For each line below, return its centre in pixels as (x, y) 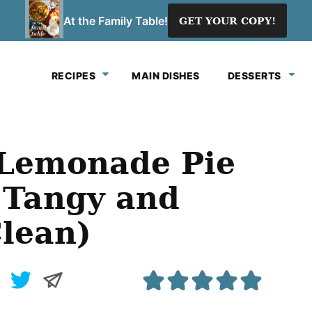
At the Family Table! (116, 21)
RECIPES (73, 76)
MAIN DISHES (166, 76)
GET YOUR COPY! (227, 21)
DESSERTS (254, 76)
